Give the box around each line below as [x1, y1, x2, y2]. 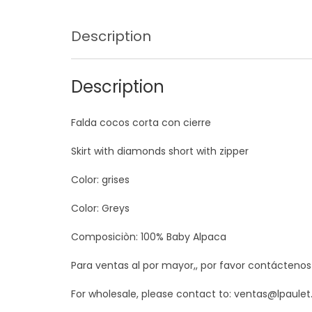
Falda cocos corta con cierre [71, 115, 211, 130]
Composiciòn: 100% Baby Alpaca [71, 229, 226, 244]
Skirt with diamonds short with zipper [71, 143, 249, 158]
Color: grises [71, 172, 130, 187]
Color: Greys [71, 201, 130, 215]
